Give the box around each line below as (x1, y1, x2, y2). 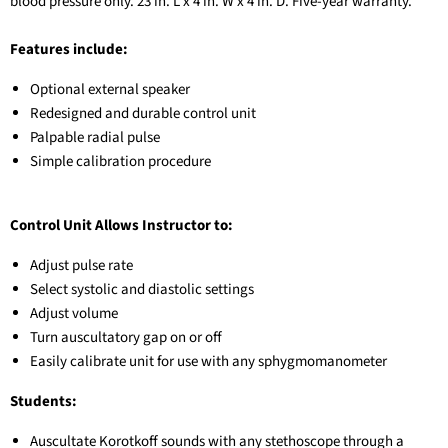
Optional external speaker (30, 79, 190, 100)
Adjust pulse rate (30, 255, 133, 276)
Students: (10, 391, 77, 412)
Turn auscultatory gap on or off (30, 327, 222, 348)
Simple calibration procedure (30, 151, 211, 172)
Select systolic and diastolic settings (30, 279, 254, 300)
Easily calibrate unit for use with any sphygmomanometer (30, 351, 387, 372)
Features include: (10, 39, 128, 60)
